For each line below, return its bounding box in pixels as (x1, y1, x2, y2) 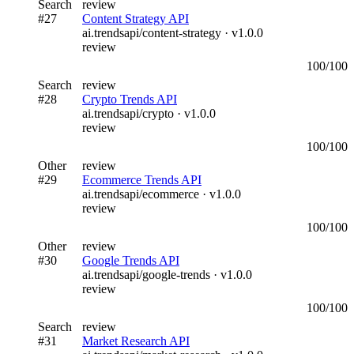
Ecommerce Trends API (82, 172, 201, 186)
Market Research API (82, 333, 190, 348)
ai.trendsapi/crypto (82, 106, 174, 120)
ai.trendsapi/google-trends (82, 267, 210, 281)
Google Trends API (82, 253, 179, 267)
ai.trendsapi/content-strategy (82, 25, 221, 40)
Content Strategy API (82, 11, 189, 25)
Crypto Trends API (82, 92, 177, 106)
